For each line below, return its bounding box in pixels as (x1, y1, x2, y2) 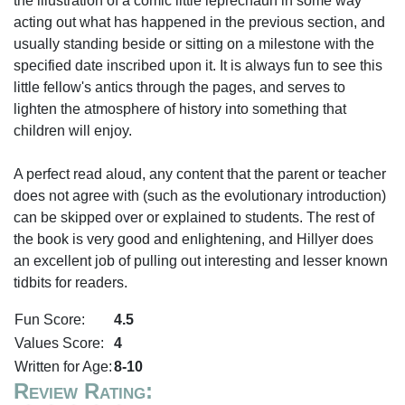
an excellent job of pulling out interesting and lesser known (14, 253, 388, 268)
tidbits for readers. (14, 275, 127, 290)
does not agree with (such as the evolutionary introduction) (14, 188, 386, 203)
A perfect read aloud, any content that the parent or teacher (14, 166, 386, 182)
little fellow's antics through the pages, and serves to (14, 80, 345, 95)
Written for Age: (14, 359, 112, 374)
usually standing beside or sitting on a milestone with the (14, 36, 374, 52)
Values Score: (14, 335, 104, 351)
